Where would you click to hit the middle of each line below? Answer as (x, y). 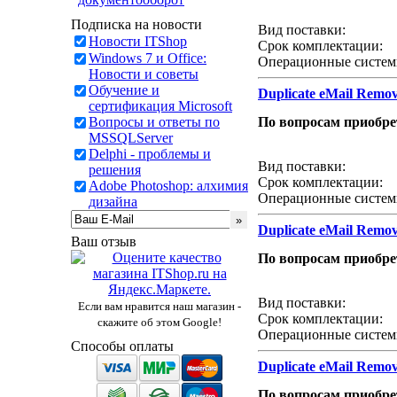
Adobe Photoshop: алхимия (168, 186)
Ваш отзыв (104, 241)
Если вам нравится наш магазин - (160, 306)
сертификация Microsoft (160, 106)
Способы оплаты (122, 346)
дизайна (113, 202)
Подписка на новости (136, 24)
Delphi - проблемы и (150, 154)
